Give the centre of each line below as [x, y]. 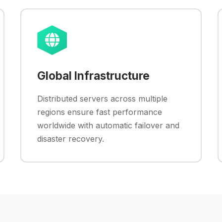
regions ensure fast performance [100, 112]
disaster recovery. [71, 139]
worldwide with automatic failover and [109, 125]
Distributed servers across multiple [103, 99]
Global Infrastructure [94, 76]
